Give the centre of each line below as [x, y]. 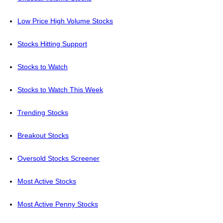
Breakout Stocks [43, 136]
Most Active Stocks [47, 181]
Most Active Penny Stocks [58, 204]
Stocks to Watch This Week [60, 90]
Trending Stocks [43, 113]
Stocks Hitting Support [52, 44]
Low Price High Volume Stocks [65, 21]
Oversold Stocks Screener [58, 159]
